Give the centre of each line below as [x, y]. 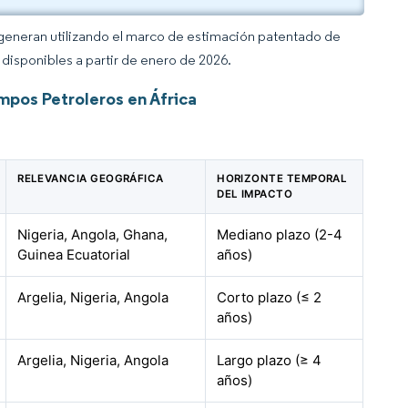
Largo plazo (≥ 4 [270, 360]
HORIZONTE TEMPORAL [282, 178]
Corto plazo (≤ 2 [270, 297]
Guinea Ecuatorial [74, 255]
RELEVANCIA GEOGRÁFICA [91, 178]
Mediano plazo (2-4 [280, 235]
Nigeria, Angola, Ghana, [93, 235]
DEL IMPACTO [255, 194]
